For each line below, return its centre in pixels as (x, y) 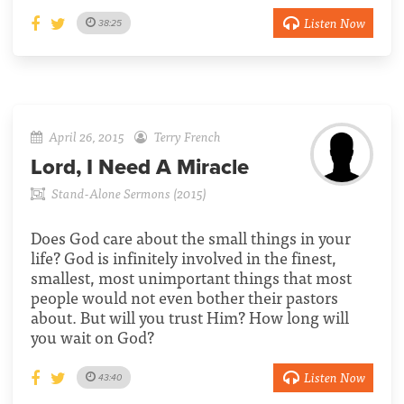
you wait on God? (92, 336)
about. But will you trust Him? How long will (190, 317)
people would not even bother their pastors (184, 297)
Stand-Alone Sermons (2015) (129, 192)
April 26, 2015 (87, 135)
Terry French (187, 135)
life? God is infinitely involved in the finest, (184, 257)
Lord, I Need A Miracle (140, 167)
